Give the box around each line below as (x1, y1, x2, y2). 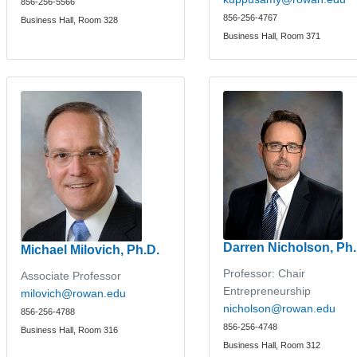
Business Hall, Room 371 (223, 31, 321, 41)
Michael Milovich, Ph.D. (21, 243, 160, 257)
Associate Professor (21, 269, 122, 282)
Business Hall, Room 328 (21, 15, 119, 25)
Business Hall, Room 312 (223, 339, 321, 350)
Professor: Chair (223, 266, 306, 280)
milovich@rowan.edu (21, 286, 127, 300)
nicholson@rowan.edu (223, 301, 336, 315)
